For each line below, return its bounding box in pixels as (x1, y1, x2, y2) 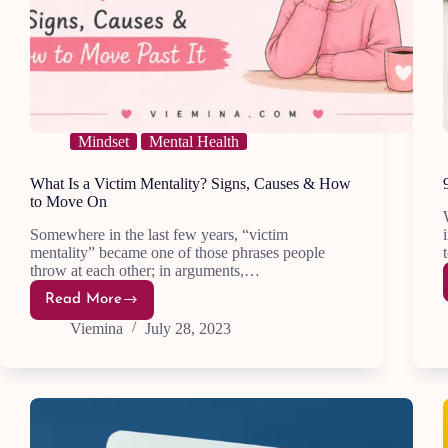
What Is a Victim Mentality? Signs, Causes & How (30, 175, 351, 193)
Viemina (70, 319, 123, 337)
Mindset (78, 133, 129, 151)
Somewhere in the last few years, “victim (30, 225, 288, 243)
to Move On (30, 193, 107, 211)
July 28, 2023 (145, 319, 231, 337)
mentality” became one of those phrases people (30, 243, 325, 261)
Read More (45, 292, 122, 308)
